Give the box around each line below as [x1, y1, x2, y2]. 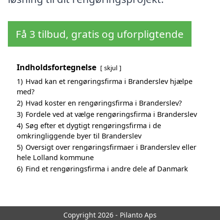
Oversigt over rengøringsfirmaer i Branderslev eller [26, 142, 196, 152]
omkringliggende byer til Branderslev [17, 131, 141, 141]
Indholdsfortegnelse [17, 62, 96, 73]
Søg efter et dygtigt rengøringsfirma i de [26, 121, 161, 131]
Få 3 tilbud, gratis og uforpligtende [16, 27, 184, 41]
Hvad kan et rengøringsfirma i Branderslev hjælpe [26, 77, 192, 86]
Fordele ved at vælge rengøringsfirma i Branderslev [26, 110, 197, 119]
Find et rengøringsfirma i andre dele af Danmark [26, 164, 188, 174]
